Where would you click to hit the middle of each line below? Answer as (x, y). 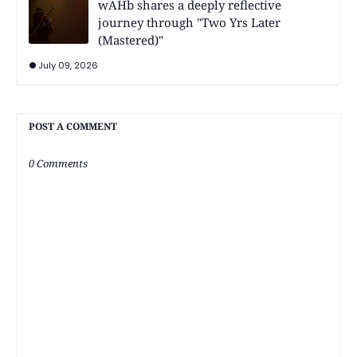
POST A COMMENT (73, 127)
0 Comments (58, 164)
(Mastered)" (131, 40)
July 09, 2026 (68, 66)
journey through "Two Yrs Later (189, 23)
